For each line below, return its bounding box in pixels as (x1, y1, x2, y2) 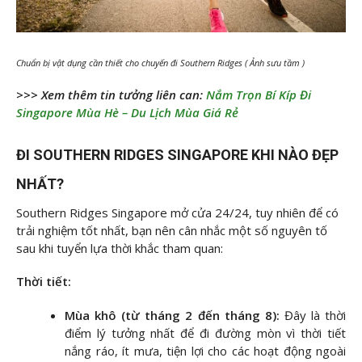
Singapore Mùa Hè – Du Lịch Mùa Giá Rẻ (16, 104, 238, 121)
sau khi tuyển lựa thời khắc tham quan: (16, 239, 223, 256)
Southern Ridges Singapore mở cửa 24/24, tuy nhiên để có (16, 204, 339, 221)
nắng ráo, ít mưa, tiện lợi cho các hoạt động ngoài (65, 342, 346, 359)
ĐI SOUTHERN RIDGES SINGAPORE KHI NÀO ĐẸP (16, 145, 339, 163)
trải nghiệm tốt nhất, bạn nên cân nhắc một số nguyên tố (16, 221, 327, 238)
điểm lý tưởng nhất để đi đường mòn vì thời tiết (65, 324, 346, 341)
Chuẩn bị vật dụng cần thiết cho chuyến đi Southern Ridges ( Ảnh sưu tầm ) (16, 56, 305, 69)
